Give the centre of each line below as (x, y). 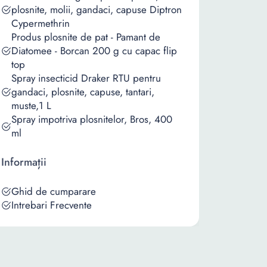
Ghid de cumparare (54, 191)
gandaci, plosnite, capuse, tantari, (83, 92)
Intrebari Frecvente (52, 205)
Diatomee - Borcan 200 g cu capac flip (94, 51)
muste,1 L (31, 105)
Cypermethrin (41, 23)
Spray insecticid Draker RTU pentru (86, 78)
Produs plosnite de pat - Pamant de (86, 37)
